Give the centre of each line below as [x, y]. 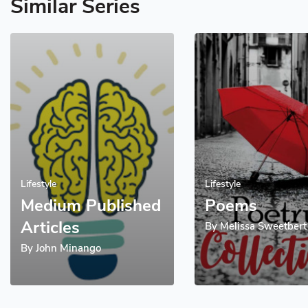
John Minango [68, 248]
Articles [50, 227]
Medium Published [91, 205]
